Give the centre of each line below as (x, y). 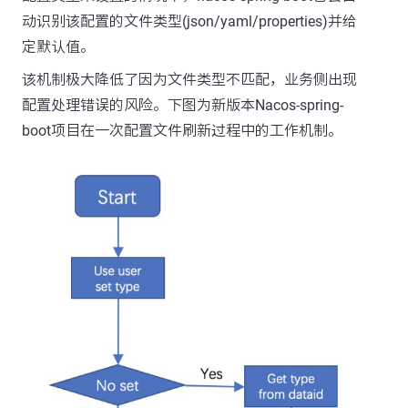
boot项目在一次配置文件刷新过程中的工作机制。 (182, 131)
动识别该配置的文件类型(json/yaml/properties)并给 (189, 21)
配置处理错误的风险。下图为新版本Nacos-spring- (183, 105)
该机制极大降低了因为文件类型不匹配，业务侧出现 (189, 80)
